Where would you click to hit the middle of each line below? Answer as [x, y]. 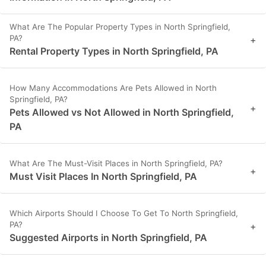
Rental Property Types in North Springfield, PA [114, 51]
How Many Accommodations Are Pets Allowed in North [113, 88]
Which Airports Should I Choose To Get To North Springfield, [124, 213]
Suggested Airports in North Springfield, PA [108, 238]
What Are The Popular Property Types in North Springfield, [120, 27]
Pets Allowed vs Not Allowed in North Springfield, [122, 113]
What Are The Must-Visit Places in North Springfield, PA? [116, 164]
